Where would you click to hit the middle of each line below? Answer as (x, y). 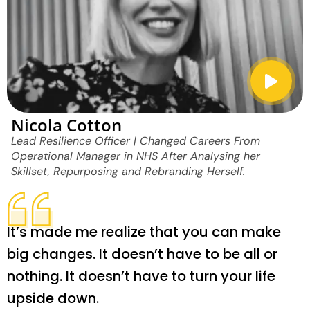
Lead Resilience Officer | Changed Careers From (136, 141)
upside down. (53, 299)
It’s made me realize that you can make (144, 232)
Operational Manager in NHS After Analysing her (136, 156)
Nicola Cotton (66, 125)
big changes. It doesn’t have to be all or (142, 254)
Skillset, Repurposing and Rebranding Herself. (128, 172)
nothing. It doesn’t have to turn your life (141, 276)
